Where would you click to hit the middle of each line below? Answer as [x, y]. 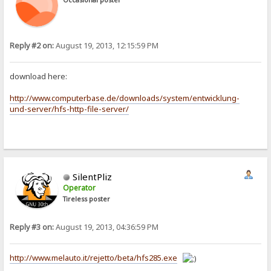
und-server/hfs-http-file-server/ [70, 109]
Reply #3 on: [32, 227]
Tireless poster [87, 199]
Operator [80, 188]
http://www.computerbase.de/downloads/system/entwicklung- [125, 98]
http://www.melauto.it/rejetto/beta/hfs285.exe [94, 258]
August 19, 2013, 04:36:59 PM [106, 227]
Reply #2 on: [32, 46]
